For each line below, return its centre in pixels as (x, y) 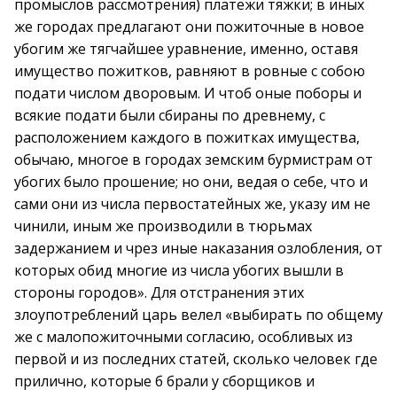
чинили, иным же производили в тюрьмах (163, 226)
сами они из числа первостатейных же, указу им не (192, 204)
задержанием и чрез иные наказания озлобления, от (198, 248)
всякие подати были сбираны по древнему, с (170, 115)
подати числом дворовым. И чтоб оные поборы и (188, 93)
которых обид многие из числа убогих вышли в (179, 270)
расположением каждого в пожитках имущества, (187, 137)
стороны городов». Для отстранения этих (159, 292)
